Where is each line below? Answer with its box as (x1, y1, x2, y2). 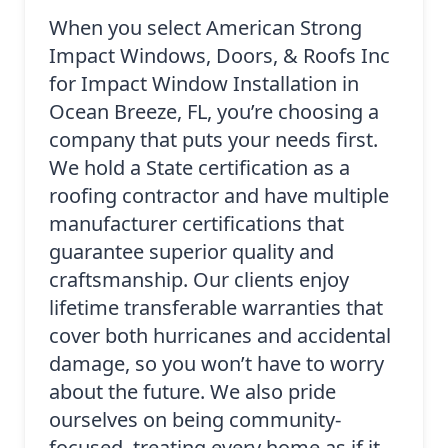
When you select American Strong (49, 14, 362, 42)
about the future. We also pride (49, 378, 336, 406)
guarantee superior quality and (49, 238, 334, 266)
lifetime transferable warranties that (49, 294, 383, 322)
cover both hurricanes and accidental (49, 322, 391, 350)
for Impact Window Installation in (49, 70, 359, 98)
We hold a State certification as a (49, 154, 350, 182)
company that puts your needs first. (49, 126, 378, 154)
